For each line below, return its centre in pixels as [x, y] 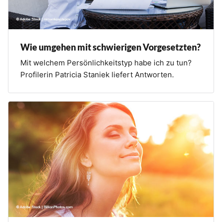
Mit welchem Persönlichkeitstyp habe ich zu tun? [106, 63]
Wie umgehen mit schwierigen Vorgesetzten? [111, 47]
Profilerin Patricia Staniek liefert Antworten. [97, 75]
